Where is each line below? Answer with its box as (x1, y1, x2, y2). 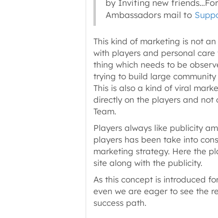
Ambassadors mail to (105, 9, 195, 20)
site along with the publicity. (93, 158, 202, 168)
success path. (93, 198, 146, 208)
